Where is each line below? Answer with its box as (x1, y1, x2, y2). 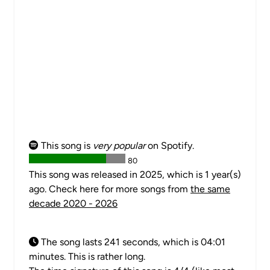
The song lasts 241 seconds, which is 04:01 (39, 236, 225, 248)
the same (190, 183, 230, 195)
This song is (39, 140, 93, 151)
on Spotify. (145, 140, 194, 151)
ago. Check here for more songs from (29, 183, 190, 195)
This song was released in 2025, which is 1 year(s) (29, 169, 241, 180)
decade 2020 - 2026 (29, 198, 118, 209)
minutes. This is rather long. (29, 251, 145, 262)
